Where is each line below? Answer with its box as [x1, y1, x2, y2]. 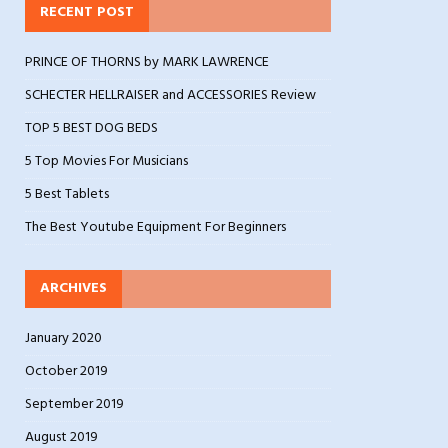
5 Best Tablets [25, 183, 109, 206]
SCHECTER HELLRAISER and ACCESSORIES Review [25, 84, 316, 107]
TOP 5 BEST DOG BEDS [25, 117, 158, 140]
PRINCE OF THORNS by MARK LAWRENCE [25, 51, 269, 74]
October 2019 [25, 360, 108, 383]
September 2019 [25, 393, 124, 416]
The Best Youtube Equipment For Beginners [25, 216, 286, 239]
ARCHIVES [40, 277, 107, 300]
